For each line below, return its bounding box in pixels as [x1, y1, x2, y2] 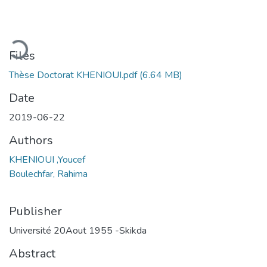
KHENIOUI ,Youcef [9, 153, 85, 166]
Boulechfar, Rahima [9, 167, 88, 181]
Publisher [9, 203, 62, 219]
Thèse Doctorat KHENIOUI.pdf [9, 68, 137, 82]
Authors [9, 132, 53, 148]
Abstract [9, 245, 55, 262]
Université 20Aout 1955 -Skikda [9, 223, 147, 237]
